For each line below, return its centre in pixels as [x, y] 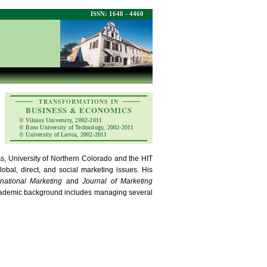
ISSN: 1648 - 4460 [117, 14]
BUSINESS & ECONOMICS [79, 110]
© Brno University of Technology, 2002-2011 [77, 127]
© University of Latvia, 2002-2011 [63, 134]
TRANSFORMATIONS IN [79, 101]
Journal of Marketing [118, 181]
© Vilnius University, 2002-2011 [61, 120]
